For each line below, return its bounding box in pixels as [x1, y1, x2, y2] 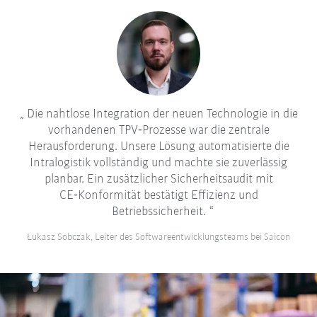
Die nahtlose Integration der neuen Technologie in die [23, 107, 298, 121]
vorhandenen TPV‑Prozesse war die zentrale [47, 123, 270, 137]
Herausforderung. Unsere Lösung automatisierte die [28, 139, 289, 154]
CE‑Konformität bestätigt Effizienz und [59, 188, 258, 202]
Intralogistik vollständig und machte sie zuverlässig [30, 156, 287, 170]
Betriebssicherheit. [111, 204, 206, 219]
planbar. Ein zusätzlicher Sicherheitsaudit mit [44, 172, 273, 186]
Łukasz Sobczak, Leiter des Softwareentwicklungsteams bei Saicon [27, 231, 290, 243]
